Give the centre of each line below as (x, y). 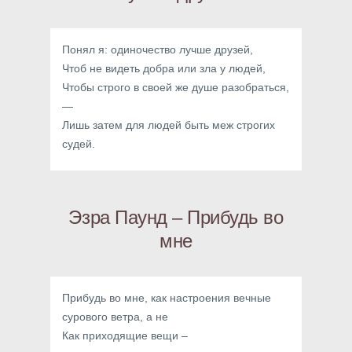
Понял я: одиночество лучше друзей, (158, 49)
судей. (79, 144)
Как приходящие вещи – (125, 335)
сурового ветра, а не (115, 317)
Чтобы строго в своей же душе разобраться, (176, 87)
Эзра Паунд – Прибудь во (176, 217)
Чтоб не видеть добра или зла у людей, (164, 68)
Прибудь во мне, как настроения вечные (167, 298)
